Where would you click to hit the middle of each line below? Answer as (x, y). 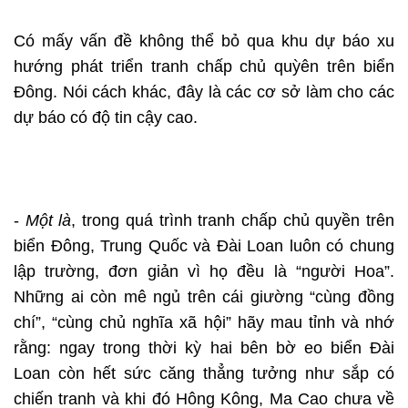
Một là (48, 221)
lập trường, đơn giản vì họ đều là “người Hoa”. (204, 272)
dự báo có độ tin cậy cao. (106, 118)
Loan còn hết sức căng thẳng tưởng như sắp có (204, 374)
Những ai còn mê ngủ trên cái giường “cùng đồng (204, 297)
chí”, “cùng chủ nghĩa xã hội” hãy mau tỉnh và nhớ (204, 323)
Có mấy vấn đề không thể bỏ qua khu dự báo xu (204, 41)
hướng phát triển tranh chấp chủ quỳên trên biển (204, 67)
